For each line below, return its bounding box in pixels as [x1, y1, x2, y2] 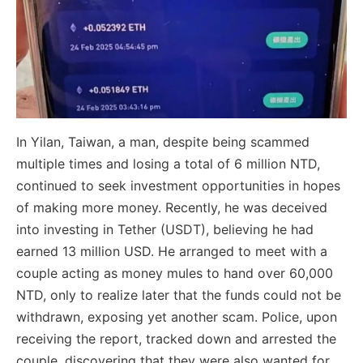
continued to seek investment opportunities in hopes [16, 177, 340, 194]
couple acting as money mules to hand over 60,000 [16, 265, 333, 282]
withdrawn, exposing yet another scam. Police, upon [16, 309, 337, 326]
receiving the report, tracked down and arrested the [16, 331, 336, 348]
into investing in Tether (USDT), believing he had [16, 221, 314, 238]
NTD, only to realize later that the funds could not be [16, 287, 341, 304]
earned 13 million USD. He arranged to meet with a [16, 243, 327, 260]
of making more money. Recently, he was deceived [16, 199, 327, 216]
